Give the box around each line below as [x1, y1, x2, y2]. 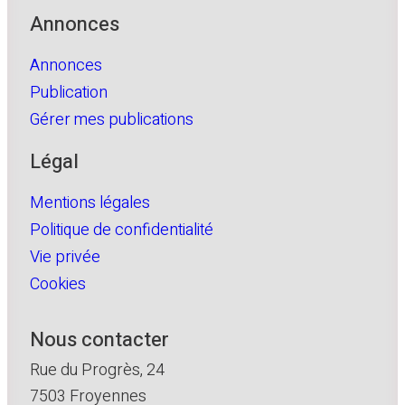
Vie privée [30, 245, 100, 270]
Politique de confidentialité [30, 218, 213, 243]
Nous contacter [30, 325, 169, 355]
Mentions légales [30, 191, 150, 216]
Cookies [30, 272, 86, 297]
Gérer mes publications [30, 108, 193, 133]
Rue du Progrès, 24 [30, 358, 165, 383]
